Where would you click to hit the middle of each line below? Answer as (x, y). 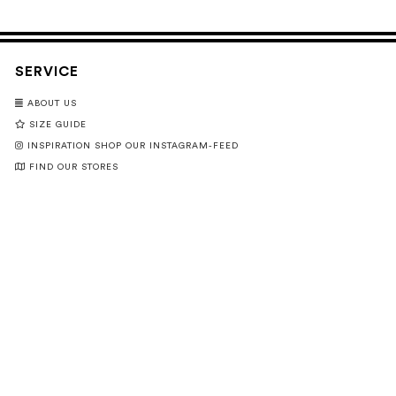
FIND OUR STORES (73, 167)
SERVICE (46, 72)
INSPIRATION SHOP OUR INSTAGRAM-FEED (133, 146)
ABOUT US (52, 103)
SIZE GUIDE (57, 125)
